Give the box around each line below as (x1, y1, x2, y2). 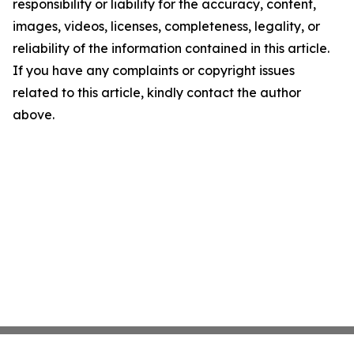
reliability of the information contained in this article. (13, 40, 330, 56)
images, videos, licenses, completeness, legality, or (13, 18, 320, 34)
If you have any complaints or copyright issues (13, 62, 295, 78)
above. (13, 107, 55, 122)
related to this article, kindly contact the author (13, 85, 301, 100)
